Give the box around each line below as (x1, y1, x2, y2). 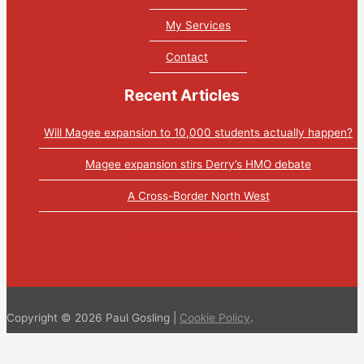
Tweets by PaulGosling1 (120, 226, 244, 240)
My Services (166, 18, 231, 32)
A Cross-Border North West (127, 188, 270, 202)
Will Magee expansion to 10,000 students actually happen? (44, 125, 353, 139)
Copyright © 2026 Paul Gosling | (6, 311, 180, 325)
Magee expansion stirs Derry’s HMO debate (85, 157, 311, 171)
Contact (166, 50, 208, 63)
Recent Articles (124, 84, 240, 105)
